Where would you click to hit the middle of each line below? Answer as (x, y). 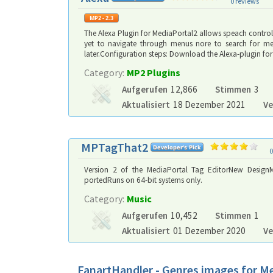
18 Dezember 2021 (209, 105)
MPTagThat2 (115, 147)
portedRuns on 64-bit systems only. (143, 180)
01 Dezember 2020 (209, 231)
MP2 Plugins (154, 73)
